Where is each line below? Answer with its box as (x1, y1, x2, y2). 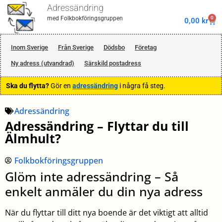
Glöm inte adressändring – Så (5, 167, 178, 185)
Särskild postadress (84, 59, 141, 67)
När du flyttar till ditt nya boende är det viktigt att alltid (5, 207, 208, 218)
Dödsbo (104, 44, 125, 52)
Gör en (49, 82, 72, 90)
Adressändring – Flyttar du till (5, 117, 189, 134)
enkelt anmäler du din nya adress (5, 182, 203, 200)
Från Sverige (58, 44, 94, 52)
